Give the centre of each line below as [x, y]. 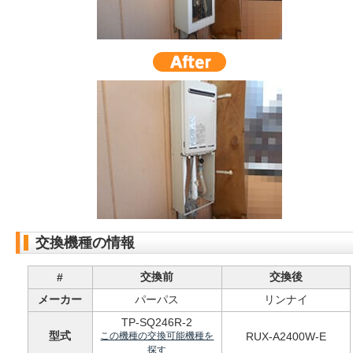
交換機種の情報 [85, 243]
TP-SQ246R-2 [157, 322]
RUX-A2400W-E [286, 336]
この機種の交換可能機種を [157, 336]
